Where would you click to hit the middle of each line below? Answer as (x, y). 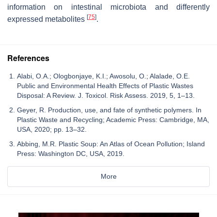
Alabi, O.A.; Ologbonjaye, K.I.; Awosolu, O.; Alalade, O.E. (103, 76)
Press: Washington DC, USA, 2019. (71, 153)
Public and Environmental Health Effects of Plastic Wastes (105, 85)
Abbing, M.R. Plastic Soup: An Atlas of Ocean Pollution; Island (111, 144)
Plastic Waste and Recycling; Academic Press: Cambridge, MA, (113, 119)
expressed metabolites (47, 19)
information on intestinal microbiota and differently (108, 7)
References (28, 58)
